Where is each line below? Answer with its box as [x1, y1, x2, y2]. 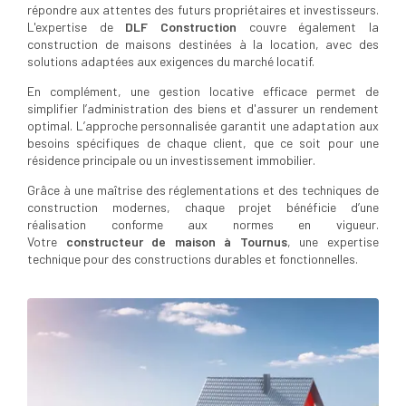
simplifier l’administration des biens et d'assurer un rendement [27, 101, 379, 117]
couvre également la [248, 19, 380, 35]
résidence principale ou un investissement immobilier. [27, 152, 315, 169]
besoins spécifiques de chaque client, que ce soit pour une [27, 135, 379, 151]
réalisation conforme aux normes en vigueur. [27, 217, 379, 233]
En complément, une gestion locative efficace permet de [27, 83, 379, 100]
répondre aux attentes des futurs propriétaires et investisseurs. [27, 2, 379, 18]
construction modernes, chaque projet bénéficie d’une [27, 199, 379, 216]
